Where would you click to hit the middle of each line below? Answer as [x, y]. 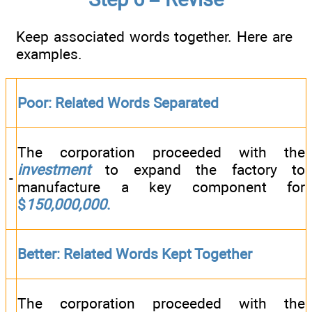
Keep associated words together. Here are [154, 37]
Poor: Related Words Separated [118, 103]
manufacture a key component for [161, 187]
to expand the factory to [198, 170]
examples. [49, 54]
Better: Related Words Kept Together [135, 254]
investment [54, 170]
